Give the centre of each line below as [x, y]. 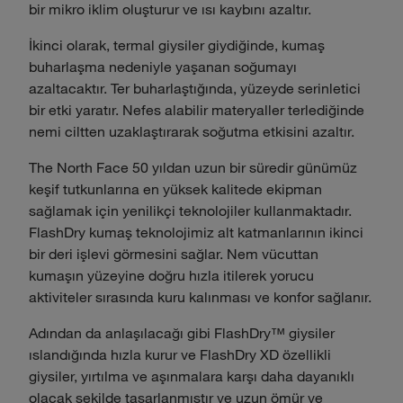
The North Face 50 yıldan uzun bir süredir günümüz [193, 167]
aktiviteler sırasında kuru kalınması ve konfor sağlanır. [200, 296]
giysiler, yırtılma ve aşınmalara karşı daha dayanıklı [192, 376]
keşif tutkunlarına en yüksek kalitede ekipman [175, 188]
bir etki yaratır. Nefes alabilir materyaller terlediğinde [197, 109]
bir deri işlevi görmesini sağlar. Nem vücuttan [174, 253]
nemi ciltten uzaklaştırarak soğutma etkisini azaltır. [192, 131]
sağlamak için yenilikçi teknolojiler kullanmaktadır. [190, 210]
